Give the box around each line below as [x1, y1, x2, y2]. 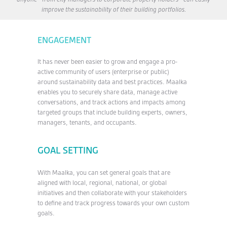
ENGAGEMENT [37, 35, 91, 46]
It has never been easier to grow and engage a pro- [37, 57, 177, 66]
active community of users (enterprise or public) [37, 67, 169, 76]
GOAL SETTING [37, 144, 98, 157]
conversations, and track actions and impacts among [37, 98, 185, 106]
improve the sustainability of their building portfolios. [41, 5, 186, 14]
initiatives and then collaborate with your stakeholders [37, 188, 187, 197]
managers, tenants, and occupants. [37, 118, 137, 127]
